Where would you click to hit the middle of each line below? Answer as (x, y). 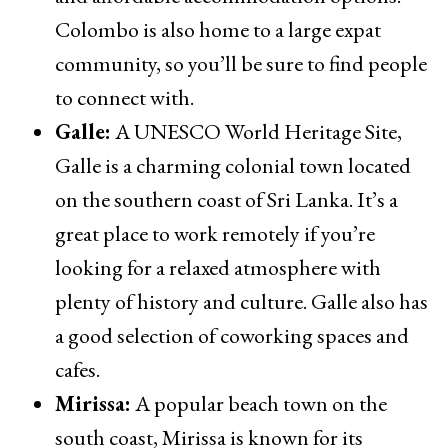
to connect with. (124, 98)
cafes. (77, 370)
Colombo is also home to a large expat (218, 30)
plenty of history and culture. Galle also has (241, 302)
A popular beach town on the (259, 404)
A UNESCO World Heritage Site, (256, 132)
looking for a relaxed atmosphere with (218, 268)
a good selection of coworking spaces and (232, 336)
